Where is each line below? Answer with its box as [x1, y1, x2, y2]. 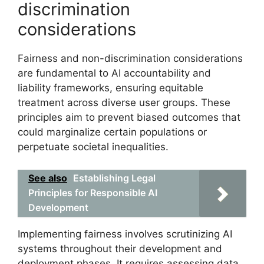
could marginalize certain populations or [18, 126, 207, 138]
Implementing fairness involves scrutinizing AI [18, 227, 232, 240]
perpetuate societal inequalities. [18, 141, 169, 153]
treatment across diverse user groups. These [18, 97, 230, 108]
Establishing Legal [73, 171, 156, 184]
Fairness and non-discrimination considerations [18, 52, 243, 64]
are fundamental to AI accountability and [18, 67, 211, 79]
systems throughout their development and [18, 242, 222, 255]
